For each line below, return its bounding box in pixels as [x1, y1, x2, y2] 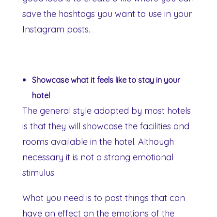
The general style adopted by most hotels [22, 105, 191, 116]
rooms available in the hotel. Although [22, 136, 174, 147]
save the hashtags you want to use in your [22, 8, 192, 19]
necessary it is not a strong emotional [22, 151, 173, 163]
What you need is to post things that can [22, 192, 185, 203]
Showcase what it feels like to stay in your [32, 75, 180, 85]
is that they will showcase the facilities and [22, 120, 189, 132]
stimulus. [22, 167, 56, 178]
